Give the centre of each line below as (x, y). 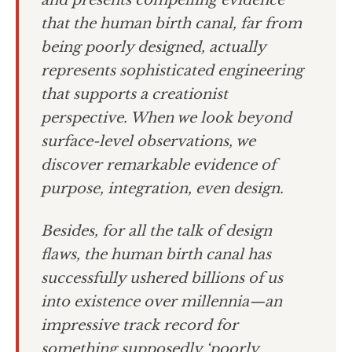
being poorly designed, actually (153, 47)
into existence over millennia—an (161, 302)
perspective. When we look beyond (166, 118)
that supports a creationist (134, 94)
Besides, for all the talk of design (156, 231)
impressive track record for (139, 325)
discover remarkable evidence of (158, 165)
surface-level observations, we (148, 141)
